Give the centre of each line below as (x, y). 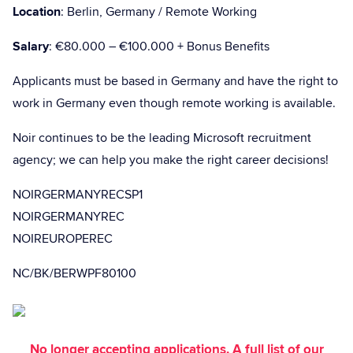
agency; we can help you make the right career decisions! (171, 160)
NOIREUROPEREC (63, 239)
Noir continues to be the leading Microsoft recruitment (162, 138)
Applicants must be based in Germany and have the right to (175, 81)
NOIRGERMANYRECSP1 (78, 195)
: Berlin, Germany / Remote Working (159, 12)
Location (37, 12)
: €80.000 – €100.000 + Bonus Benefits (159, 46)
